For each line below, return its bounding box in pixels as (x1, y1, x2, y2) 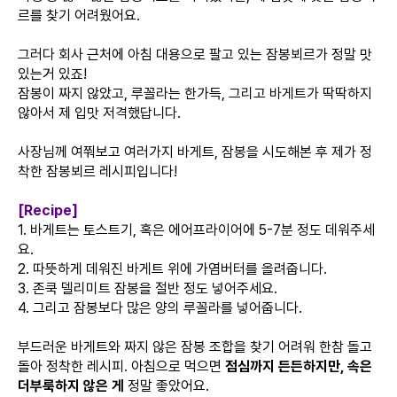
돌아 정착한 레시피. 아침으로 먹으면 (18, 358, 225, 375)
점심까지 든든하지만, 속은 (225, 358, 372, 375)
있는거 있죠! (18, 66, 87, 82)
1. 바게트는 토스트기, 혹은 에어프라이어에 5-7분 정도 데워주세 (18, 222, 375, 238)
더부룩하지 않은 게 (18, 378, 128, 394)
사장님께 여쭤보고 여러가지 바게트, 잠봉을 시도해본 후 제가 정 (18, 144, 372, 160)
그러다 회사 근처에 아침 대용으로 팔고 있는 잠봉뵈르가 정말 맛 (18, 46, 372, 63)
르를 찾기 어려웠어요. (18, 7, 140, 24)
